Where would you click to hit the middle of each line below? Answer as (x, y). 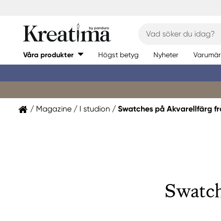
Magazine (54, 109)
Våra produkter (48, 55)
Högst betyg (118, 55)
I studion (95, 109)
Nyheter (166, 55)
